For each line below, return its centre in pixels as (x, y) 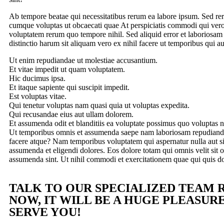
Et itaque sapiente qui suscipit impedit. (69, 87)
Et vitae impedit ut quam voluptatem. (67, 69)
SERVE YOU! (45, 212)
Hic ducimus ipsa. (37, 78)
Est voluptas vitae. (38, 96)
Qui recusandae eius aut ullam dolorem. (71, 114)
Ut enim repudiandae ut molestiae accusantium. (83, 60)
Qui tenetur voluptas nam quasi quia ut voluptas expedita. (99, 105)
